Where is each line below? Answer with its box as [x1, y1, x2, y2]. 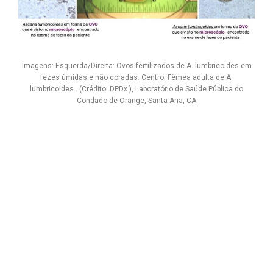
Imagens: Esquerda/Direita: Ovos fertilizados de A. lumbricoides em [21, 62, 252, 71]
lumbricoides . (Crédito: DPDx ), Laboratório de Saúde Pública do [30, 85, 243, 94]
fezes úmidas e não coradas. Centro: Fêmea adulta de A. [40, 73, 233, 82]
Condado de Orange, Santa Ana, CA [77, 96, 196, 105]
